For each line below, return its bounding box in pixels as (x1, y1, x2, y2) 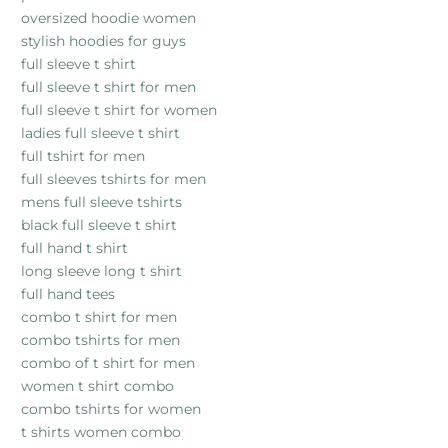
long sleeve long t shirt (21, 261, 182, 280)
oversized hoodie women (21, 8, 196, 27)
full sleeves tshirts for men (21, 169, 206, 188)
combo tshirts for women (21, 399, 201, 418)
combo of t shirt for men (21, 353, 195, 372)
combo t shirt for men (21, 307, 177, 326)
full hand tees (21, 284, 115, 303)
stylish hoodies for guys (21, 31, 186, 50)
